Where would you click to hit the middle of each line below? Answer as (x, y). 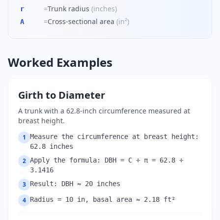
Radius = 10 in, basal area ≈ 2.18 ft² (103, 199)
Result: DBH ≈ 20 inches (75, 184)
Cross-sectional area (81, 21)
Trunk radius (69, 9)
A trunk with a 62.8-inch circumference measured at (104, 111)
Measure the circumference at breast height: (114, 137)
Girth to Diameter (62, 95)
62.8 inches (52, 146)
